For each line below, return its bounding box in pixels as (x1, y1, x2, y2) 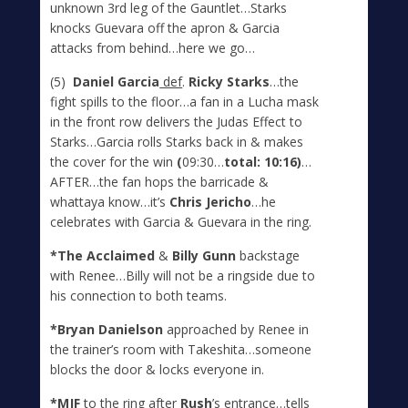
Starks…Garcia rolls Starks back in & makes (50, 132, 304, 150)
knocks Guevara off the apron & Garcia (50, 18, 280, 36)
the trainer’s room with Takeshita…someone (50, 340, 312, 358)
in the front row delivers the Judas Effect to (50, 112, 303, 130)
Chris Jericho (169, 192, 252, 210)
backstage (236, 246, 301, 264)
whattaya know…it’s (50, 192, 170, 210)
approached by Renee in (163, 320, 310, 338)
